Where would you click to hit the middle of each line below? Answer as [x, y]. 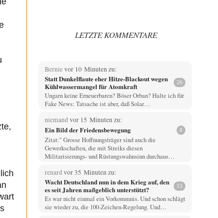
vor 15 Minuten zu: [96, 119]
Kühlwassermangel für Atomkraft [91, 86]
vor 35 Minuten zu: [90, 173]
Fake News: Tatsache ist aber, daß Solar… [97, 103]
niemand [57, 119]
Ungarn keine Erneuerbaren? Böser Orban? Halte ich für [114, 95]
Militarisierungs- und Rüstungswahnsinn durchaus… [109, 156]
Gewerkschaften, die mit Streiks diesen [93, 148]
